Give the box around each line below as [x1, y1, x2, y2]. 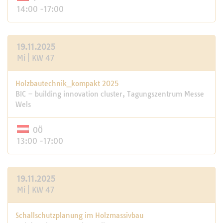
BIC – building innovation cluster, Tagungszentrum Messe [15, 90, 204, 99]
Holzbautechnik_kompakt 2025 [15, 79, 118, 88]
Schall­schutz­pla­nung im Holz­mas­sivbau [15, 211, 143, 220]
